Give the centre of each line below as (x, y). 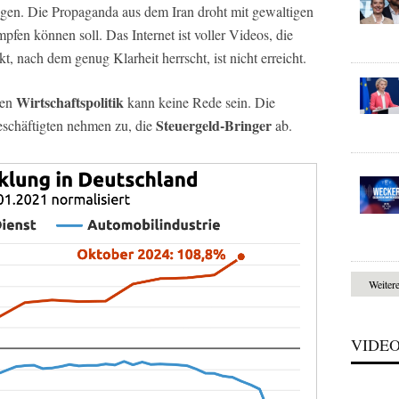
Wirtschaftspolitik (70, 102)
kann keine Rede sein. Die (199, 102)
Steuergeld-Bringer (214, 125)
